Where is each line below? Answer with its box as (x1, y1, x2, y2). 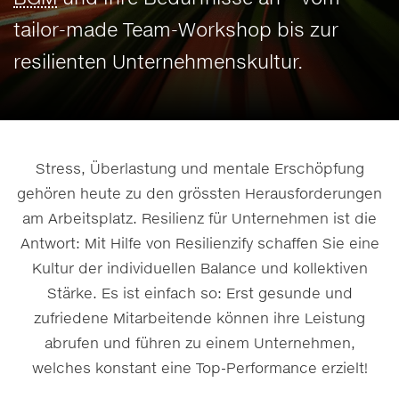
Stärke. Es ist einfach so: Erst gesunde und (46, 284, 353, 302)
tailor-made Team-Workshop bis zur (13, 18, 338, 41)
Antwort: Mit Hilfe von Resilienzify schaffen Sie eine (20, 234, 379, 252)
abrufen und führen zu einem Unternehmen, (44, 334, 355, 352)
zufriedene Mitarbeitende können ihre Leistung (34, 309, 365, 327)
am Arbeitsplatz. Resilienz (22, 209, 208, 227)
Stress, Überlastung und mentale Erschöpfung (35, 159, 364, 177)
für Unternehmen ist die (208, 209, 377, 227)
